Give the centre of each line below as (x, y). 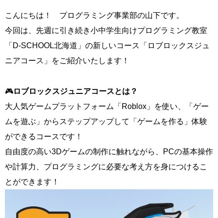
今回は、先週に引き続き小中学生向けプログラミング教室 (106, 30)
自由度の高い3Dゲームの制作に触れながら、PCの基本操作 (109, 151)
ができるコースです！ (44, 136)
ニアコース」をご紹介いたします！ (67, 60)
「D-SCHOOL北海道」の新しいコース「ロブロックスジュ (107, 45)
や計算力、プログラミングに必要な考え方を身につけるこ (106, 166)
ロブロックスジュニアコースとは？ (75, 91)
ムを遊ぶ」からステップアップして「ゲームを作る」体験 (106, 121)
